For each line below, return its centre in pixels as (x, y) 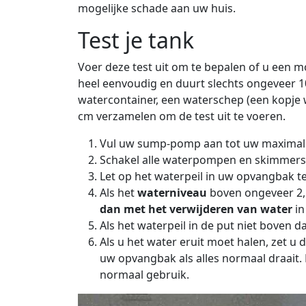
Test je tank (136, 40)
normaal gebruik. (144, 274)
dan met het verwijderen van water (196, 209)
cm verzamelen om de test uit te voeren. (182, 116)
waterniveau (172, 192)
